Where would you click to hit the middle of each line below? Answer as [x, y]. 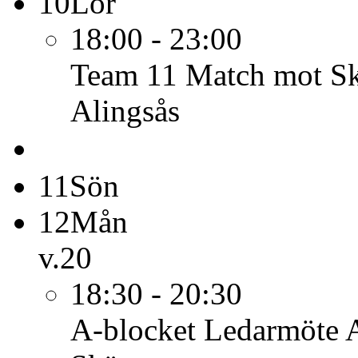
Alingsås [125, 111]
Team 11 [124, 75]
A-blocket [133, 330]
